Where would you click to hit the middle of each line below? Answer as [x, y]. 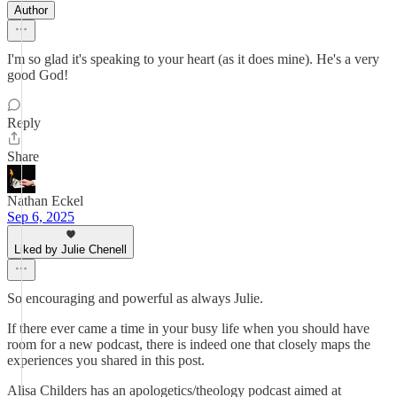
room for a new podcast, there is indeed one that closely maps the [189, 344]
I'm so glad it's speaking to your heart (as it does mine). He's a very [193, 59]
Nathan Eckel [45, 201]
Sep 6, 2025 [41, 217]
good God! [38, 75]
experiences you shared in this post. [106, 360]
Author [31, 10]
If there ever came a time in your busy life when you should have [188, 328]
